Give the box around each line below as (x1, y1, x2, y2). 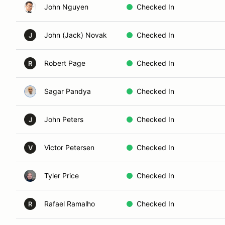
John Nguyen (44, 3, 88, 11)
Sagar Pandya (44, 87, 91, 95)
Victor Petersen (44, 143, 94, 152)
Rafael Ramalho (44, 199, 95, 208)
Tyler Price (44, 171, 79, 180)
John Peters (44, 115, 83, 124)
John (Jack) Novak (44, 31, 107, 39)
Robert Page (44, 59, 85, 67)
